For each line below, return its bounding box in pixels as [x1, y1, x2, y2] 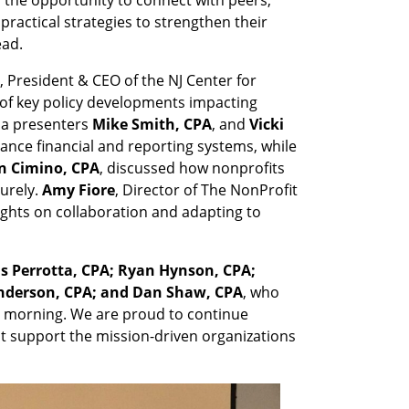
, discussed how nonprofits [99, 158, 285, 178]
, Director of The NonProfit [114, 180, 298, 200]
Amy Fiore [41, 180, 115, 201]
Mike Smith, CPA [91, 114, 212, 135]
